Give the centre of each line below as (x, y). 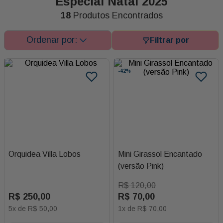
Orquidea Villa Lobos (45, 154)
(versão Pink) (141, 166)
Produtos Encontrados (118, 15)
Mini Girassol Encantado (160, 154)
